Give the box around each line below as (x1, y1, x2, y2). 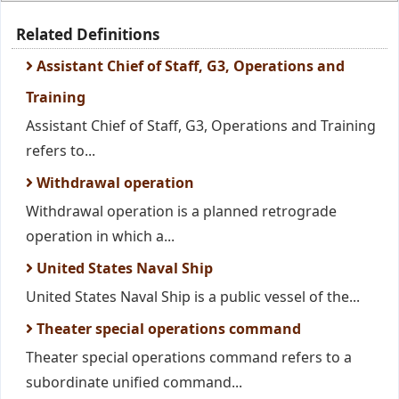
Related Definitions (16, 24, 159, 45)
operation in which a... (26, 226, 175, 246)
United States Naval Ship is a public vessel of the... (26, 287, 360, 306)
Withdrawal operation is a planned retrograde (26, 201, 337, 221)
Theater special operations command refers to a (26, 347, 352, 367)
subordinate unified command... (26, 372, 242, 392)
